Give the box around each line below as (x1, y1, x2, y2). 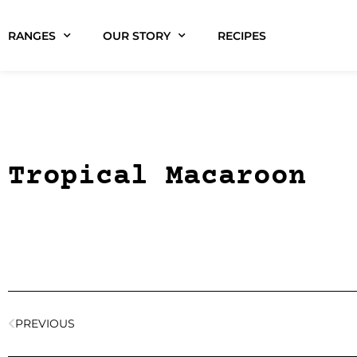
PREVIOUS (15, 316, 75, 331)
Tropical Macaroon (8, 161, 306, 194)
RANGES (8, 28, 56, 43)
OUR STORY (103, 28, 171, 43)
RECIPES (218, 28, 266, 43)
